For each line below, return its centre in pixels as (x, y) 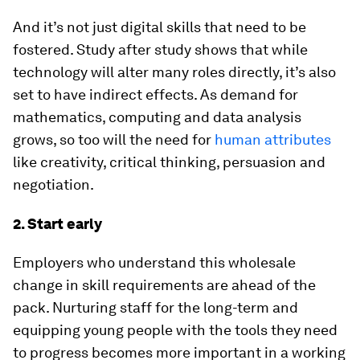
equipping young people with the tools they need (175, 330)
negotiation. (53, 184)
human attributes (273, 139)
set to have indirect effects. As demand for (155, 94)
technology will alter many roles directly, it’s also (174, 72)
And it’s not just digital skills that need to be (160, 27)
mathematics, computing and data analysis (157, 117)
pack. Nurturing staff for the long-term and (155, 307)
